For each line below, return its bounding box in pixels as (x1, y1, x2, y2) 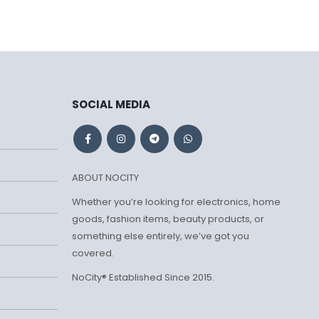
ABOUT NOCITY (72, 170, 139, 184)
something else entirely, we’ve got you (72, 229, 249, 243)
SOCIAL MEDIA (72, 96, 150, 112)
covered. (72, 246, 114, 260)
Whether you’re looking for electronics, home (72, 194, 281, 209)
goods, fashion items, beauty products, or (72, 211, 264, 226)
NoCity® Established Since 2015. (72, 270, 214, 284)
